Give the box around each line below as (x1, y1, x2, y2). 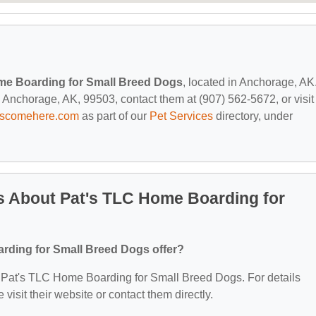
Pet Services (150, 109, 213, 122)
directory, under (213, 109, 293, 122)
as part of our (79, 109, 150, 122)
